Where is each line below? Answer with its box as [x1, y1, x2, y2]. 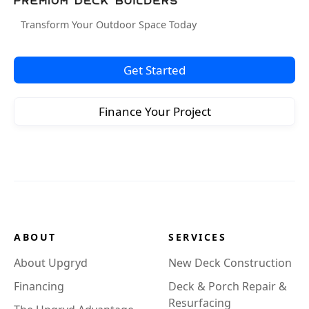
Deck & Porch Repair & [168, 278, 287, 294]
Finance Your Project [98, 103, 211, 119]
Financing [14, 278, 64, 294]
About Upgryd [14, 255, 88, 270]
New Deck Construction [168, 255, 292, 270]
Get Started [123, 61, 186, 78]
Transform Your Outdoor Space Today [21, 17, 197, 31]
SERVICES [168, 230, 226, 243]
